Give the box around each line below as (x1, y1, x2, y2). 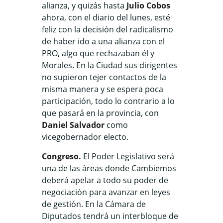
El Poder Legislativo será (81, 150, 174, 162)
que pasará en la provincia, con (42, 107, 159, 118)
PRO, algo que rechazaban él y (42, 47, 154, 59)
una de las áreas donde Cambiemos (42, 162, 176, 174)
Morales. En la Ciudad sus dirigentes (42, 59, 177, 71)
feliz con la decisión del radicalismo (42, 23, 173, 35)
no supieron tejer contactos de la (42, 71, 166, 83)
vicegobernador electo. (42, 131, 128, 142)
